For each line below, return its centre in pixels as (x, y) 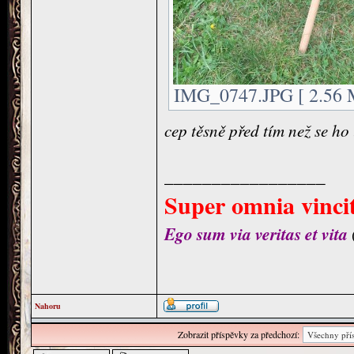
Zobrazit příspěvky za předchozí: (238, 334)
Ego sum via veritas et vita (256, 234)
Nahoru (48, 306)
